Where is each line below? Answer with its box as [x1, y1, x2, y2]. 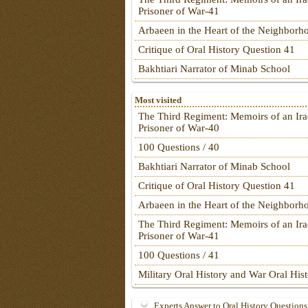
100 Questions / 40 [138, 142, 219, 153]
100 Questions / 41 [138, 250, 219, 261]
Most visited [135, 95, 181, 106]
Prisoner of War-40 [138, 122, 219, 134]
